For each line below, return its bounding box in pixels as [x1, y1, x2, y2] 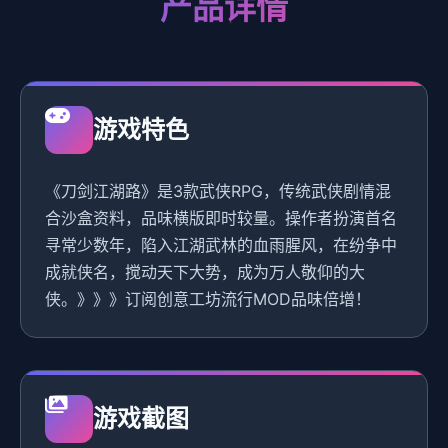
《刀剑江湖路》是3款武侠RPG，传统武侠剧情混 [45, 181, 391, 202]
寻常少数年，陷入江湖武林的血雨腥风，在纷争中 [45, 235, 397, 256]
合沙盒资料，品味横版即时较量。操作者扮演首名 [45, 208, 397, 229]
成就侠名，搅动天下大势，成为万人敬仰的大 [45, 262, 365, 283]
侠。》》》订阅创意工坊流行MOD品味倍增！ [45, 289, 371, 310]
